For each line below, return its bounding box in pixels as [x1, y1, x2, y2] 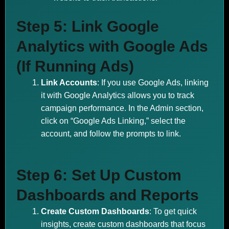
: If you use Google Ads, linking [97, 78, 209, 87]
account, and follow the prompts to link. [41, 129, 181, 138]
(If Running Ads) [16, 58, 134, 75]
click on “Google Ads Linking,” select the [41, 117, 186, 125]
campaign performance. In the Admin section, [41, 104, 203, 112]
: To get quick [149, 207, 197, 216]
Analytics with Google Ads [16, 38, 208, 55]
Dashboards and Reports [16, 187, 199, 203]
